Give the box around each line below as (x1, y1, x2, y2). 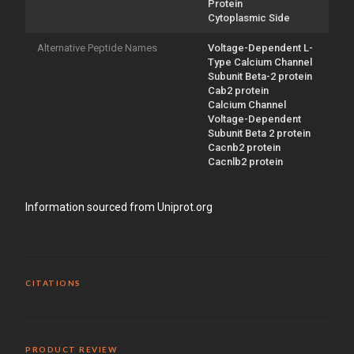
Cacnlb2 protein (208, 155, 283, 168)
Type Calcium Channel (208, 55, 312, 68)
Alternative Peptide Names (37, 41, 157, 54)
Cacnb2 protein (208, 141, 281, 153)
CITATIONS (25, 277, 81, 288)
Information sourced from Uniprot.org (25, 200, 213, 213)
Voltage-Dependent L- (208, 41, 313, 54)
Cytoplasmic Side (208, 11, 290, 24)
